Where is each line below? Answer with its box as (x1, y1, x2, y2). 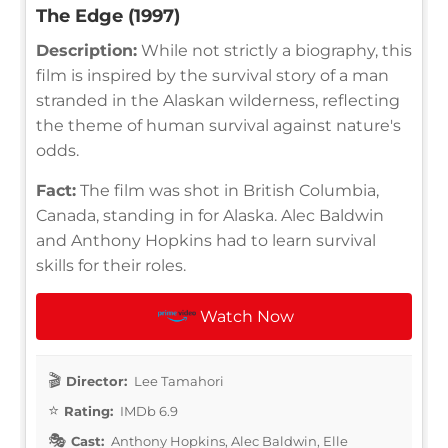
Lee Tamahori (131, 372, 224, 389)
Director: (66, 372, 127, 389)
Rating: (64, 402, 113, 419)
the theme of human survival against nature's (36, 115, 401, 135)
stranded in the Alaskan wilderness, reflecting (36, 90, 400, 110)
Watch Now (200, 306, 295, 326)
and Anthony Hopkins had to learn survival (36, 230, 376, 250)
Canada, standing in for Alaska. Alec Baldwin (36, 205, 384, 225)
